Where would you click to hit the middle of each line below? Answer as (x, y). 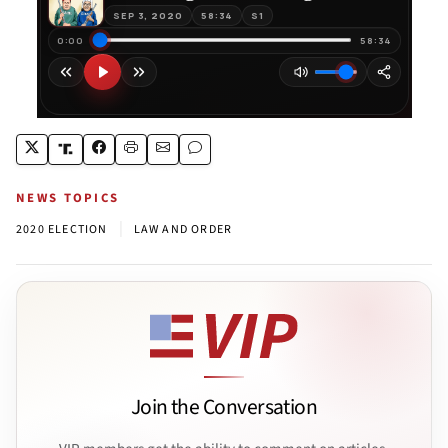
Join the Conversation (224, 408)
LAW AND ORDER (183, 229)
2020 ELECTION (62, 229)
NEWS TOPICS (68, 197)
